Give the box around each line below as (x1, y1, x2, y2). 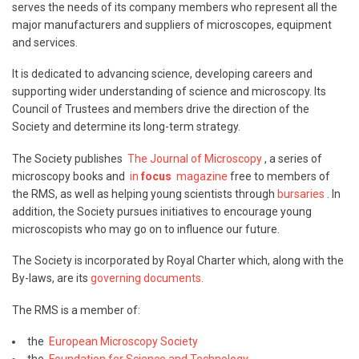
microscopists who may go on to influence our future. (12, 222, 280, 236)
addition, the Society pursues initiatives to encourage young (12, 204, 312, 218)
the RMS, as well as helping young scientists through (12, 187, 277, 200)
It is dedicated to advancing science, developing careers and (12, 67, 313, 81)
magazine (171, 169, 230, 183)
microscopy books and (12, 169, 130, 183)
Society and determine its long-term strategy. (12, 120, 240, 134)
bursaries (277, 187, 325, 200)
